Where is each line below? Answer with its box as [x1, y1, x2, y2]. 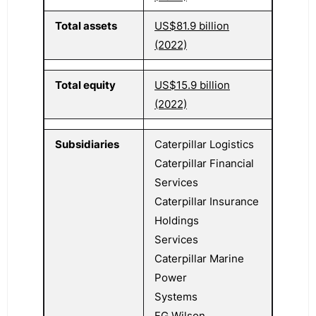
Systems [154, 290, 197, 303]
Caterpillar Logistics [154, 138, 254, 151]
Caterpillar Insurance [154, 195, 259, 208]
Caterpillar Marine [154, 252, 244, 265]
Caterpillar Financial [154, 157, 254, 170]
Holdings [154, 214, 199, 227]
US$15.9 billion [154, 78, 230, 92]
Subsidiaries [55, 138, 119, 151]
